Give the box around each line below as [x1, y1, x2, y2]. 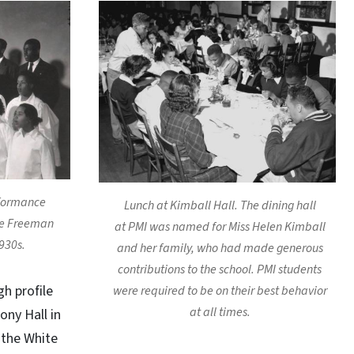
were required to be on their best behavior [107, 282, 327, 299]
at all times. [184, 303, 250, 321]
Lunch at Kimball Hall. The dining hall [119, 197, 316, 214]
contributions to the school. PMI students [113, 261, 322, 278]
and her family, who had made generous [111, 239, 323, 257]
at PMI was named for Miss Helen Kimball [109, 218, 326, 235]
